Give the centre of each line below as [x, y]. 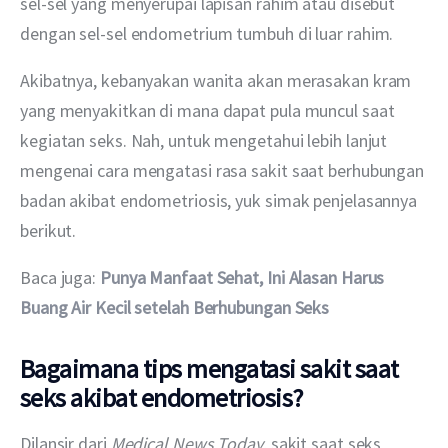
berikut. [48, 230]
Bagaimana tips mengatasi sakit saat [209, 368]
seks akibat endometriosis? [161, 397]
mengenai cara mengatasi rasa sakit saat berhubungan [224, 170]
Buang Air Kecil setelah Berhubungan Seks [175, 307]
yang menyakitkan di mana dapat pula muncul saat [209, 110]
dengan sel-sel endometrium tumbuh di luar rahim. [207, 33]
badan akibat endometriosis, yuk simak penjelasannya [220, 200]
